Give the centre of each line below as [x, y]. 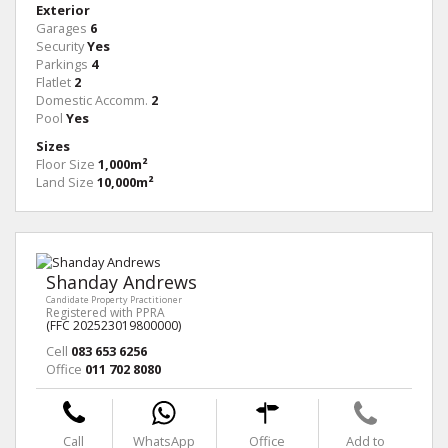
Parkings [62, 64]
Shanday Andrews [121, 282]
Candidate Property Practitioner [114, 300]
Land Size [65, 182]
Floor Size [65, 164]
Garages [61, 28]
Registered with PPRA [105, 313]
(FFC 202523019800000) [113, 326]
